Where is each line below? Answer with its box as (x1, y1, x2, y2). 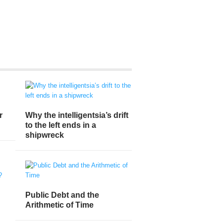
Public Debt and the (25, 190, 99, 199)
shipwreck (25, 130, 64, 139)
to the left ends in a (25, 120, 96, 129)
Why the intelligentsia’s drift (25, 111, 128, 119)
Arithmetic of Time (25, 200, 94, 209)
